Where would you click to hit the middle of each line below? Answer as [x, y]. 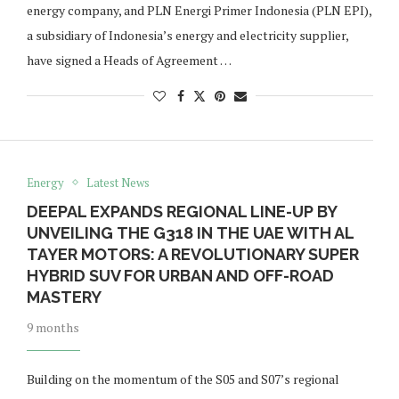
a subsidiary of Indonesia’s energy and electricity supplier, [187, 35]
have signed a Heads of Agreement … [129, 60]
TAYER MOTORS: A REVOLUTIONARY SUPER [192, 254]
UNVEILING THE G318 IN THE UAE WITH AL [190, 232]
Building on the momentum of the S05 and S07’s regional [183, 379]
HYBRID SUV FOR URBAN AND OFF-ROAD [180, 275]
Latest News [118, 182]
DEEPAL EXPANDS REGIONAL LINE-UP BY [181, 211]
